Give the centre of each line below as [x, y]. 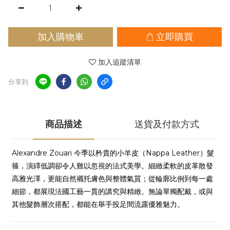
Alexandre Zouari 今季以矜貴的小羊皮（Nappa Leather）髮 [113, 153]
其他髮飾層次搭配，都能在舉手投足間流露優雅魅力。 [98, 204]
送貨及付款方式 [167, 124]
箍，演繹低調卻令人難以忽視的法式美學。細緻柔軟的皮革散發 [112, 166]
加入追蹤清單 [120, 62]
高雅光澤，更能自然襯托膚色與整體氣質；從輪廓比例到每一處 [112, 179]
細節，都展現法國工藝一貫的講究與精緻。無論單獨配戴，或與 [112, 191]
